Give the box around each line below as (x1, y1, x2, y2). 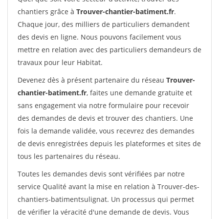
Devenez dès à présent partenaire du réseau (18, 75, 166, 85)
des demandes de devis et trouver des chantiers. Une (18, 113, 193, 123)
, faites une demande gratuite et (87, 88, 192, 97)
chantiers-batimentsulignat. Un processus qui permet (18, 195, 194, 204)
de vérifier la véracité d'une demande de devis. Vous (18, 207, 189, 217)
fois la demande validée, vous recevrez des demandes (18, 126, 195, 135)
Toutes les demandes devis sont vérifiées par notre (18, 169, 185, 178)
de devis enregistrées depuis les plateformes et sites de (18, 139, 201, 148)
